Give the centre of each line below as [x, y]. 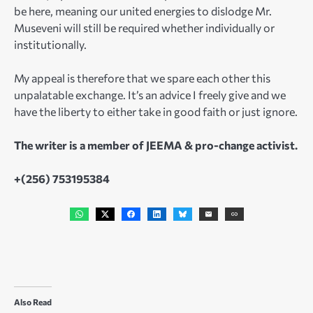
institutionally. [50, 44]
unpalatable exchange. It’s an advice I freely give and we [150, 95]
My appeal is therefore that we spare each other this [142, 78]
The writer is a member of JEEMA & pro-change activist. [156, 145]
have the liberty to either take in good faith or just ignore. [156, 112]
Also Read [33, 301]
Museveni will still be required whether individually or [144, 28]
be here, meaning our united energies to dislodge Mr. [143, 11]
